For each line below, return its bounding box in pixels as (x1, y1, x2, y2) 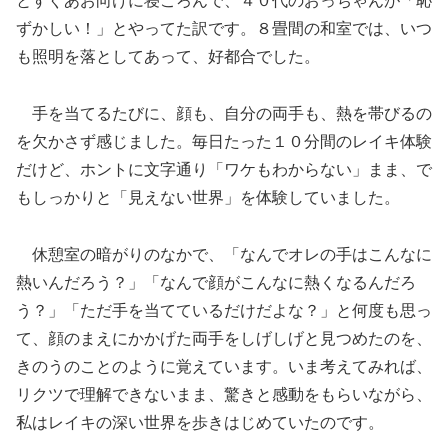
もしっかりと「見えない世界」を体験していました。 (16, 189, 400, 207)
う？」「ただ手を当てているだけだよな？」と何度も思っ (16, 301, 432, 319)
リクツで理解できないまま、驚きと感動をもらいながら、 (16, 385, 432, 403)
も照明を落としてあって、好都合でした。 (16, 48, 320, 66)
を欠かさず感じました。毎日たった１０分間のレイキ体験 (16, 133, 432, 151)
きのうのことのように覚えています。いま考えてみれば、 (16, 357, 432, 375)
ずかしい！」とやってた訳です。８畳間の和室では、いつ (16, 20, 432, 38)
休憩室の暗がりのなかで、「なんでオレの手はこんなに (16, 245, 432, 263)
